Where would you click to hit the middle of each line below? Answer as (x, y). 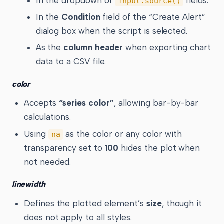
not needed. (47, 162)
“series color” (86, 103)
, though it (182, 204)
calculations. (47, 117)
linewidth (29, 184)
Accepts (41, 103)
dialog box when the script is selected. (112, 31)
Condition (81, 17)
